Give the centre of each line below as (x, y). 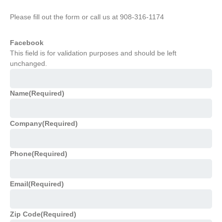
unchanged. (28, 63)
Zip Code (25, 214)
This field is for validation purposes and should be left (93, 53)
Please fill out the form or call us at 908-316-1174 (87, 17)
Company (26, 124)
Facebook (27, 42)
